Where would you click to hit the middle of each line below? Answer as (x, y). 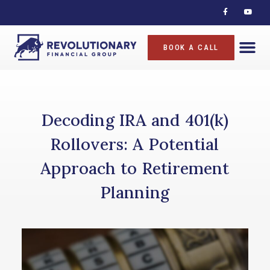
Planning (135, 192)
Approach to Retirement (135, 168)
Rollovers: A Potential (135, 144)
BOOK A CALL (191, 47)
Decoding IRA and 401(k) (135, 120)
